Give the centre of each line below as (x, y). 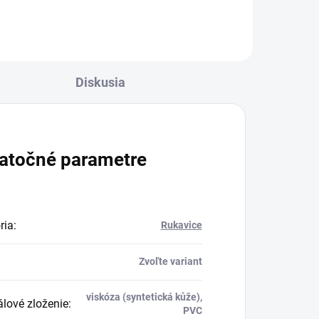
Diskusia (100, 82)
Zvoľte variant (170, 261)
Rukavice (181, 225)
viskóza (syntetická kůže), (144, 297)
